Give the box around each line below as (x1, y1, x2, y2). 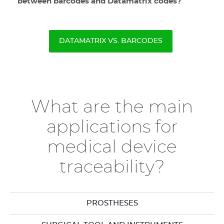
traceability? (59, 158, 164, 176)
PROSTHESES (86, 199, 138, 207)
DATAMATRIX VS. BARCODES (59, 37, 162, 44)
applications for (46, 118, 178, 136)
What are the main (31, 98, 193, 116)
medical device (47, 138, 177, 156)
